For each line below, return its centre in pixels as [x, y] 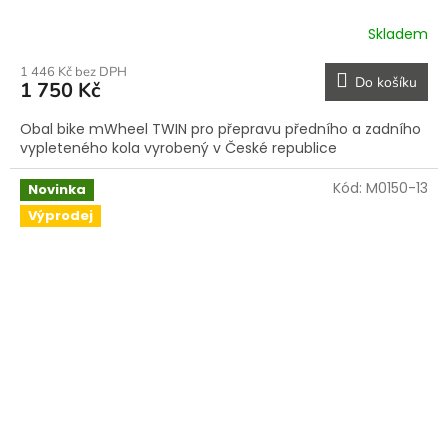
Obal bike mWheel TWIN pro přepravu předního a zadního [220, 129]
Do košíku [386, 83]
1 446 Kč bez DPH [73, 72]
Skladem [398, 33]
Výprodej [60, 216]
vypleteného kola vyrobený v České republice [182, 148]
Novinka [57, 190]
